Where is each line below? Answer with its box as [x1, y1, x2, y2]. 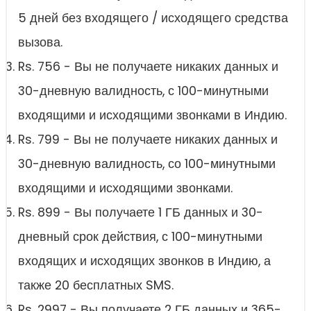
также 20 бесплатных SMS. [18, 277, 174, 294]
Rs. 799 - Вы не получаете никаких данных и [18, 131, 278, 149]
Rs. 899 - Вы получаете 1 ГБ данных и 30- [18, 204, 263, 221]
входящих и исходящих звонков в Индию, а [18, 253, 271, 270]
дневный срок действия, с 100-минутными [18, 228, 262, 246]
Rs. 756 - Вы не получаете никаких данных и [18, 58, 278, 76]
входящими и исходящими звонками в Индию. [18, 107, 287, 124]
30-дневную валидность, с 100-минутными [18, 83, 269, 100]
